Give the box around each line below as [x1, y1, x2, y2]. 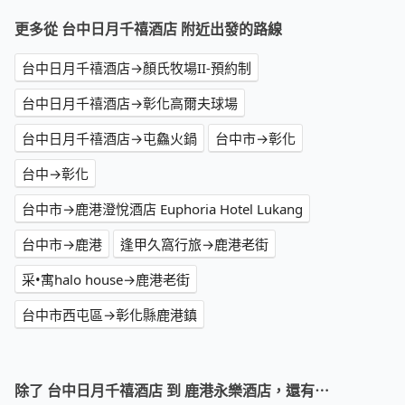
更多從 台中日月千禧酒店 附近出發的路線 [14, 19, 282, 40]
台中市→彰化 [215, 129, 296, 148]
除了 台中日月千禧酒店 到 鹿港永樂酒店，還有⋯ [14, 381, 329, 401]
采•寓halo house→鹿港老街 [22, 270, 190, 289]
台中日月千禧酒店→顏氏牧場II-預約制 [22, 59, 251, 78]
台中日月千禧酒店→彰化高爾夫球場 [22, 94, 238, 113]
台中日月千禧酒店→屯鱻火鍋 [22, 129, 197, 148]
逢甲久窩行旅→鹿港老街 [120, 235, 268, 254]
